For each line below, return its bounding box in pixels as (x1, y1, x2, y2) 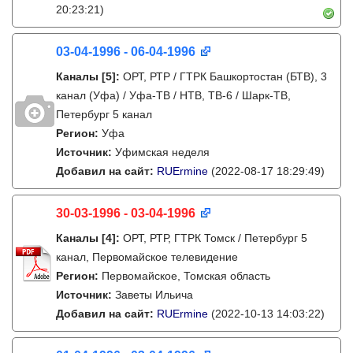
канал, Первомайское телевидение (56, 251, 238, 263)
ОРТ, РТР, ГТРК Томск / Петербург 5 (123, 232, 307, 244)
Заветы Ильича (115, 288, 193, 301)
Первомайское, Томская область (102, 269, 270, 282)
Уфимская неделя (115, 146, 210, 158)
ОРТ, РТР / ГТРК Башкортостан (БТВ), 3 (123, 70, 327, 83)
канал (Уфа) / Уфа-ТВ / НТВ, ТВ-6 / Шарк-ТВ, (56, 89, 291, 102)
